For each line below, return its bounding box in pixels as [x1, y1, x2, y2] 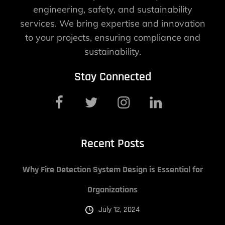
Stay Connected [74, 69, 151, 85]
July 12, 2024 [98, 204, 140, 215]
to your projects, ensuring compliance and [25, 32, 200, 44]
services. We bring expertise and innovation [20, 18, 205, 30]
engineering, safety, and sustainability [33, 4, 192, 16]
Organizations [87, 184, 138, 196]
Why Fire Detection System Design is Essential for [22, 164, 203, 176]
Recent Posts [81, 136, 144, 152]
